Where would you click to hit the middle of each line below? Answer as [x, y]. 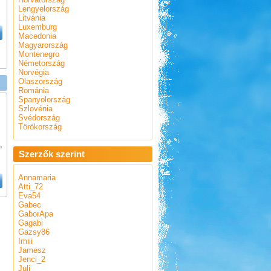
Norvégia [33, 72]
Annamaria [37, 178]
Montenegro [38, 54]
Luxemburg [37, 27]
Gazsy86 [34, 232]
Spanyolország [44, 100]
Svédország [39, 118]
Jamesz [32, 250]
